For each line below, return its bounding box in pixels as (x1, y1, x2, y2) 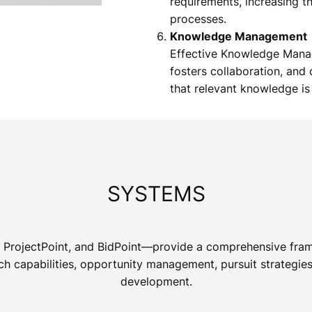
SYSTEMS (107, 181, 205, 207)
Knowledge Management (170, 29, 308, 43)
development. (120, 274, 192, 288)
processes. (170, 11, 227, 26)
